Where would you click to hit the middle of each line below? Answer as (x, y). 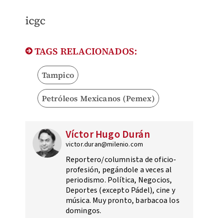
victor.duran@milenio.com (104, 145)
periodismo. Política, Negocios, (119, 180)
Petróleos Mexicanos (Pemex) (98, 99)
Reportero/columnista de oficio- (121, 160)
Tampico (58, 75)
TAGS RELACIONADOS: (85, 51)
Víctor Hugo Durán (108, 135)
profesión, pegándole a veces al (119, 170)
